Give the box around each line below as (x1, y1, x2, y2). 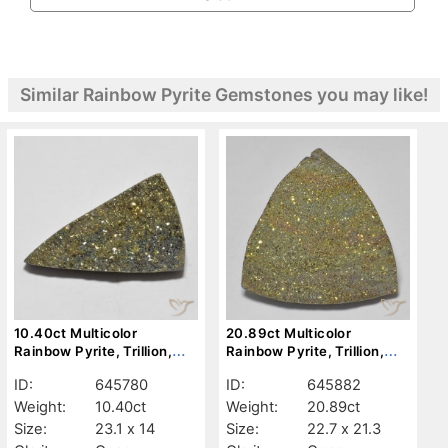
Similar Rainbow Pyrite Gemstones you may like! (20, 83, 428, 105)
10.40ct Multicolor (14, 324, 138, 341)
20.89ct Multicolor (226, 324, 352, 341)
